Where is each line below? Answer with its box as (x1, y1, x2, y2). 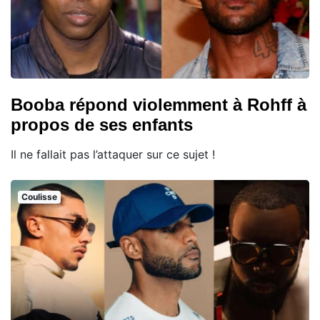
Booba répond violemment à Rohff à (11, 95, 306, 115)
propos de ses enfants (11, 115, 193, 135)
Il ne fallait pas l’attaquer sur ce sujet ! (11, 147, 215, 162)
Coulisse (21, 191, 57, 203)
